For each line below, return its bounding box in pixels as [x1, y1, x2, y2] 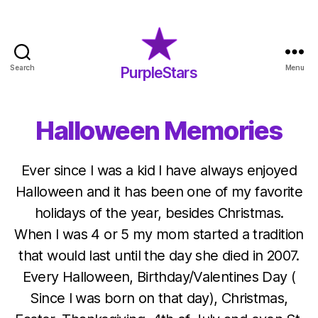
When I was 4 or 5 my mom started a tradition [14, 226, 304, 243]
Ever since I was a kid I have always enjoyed [21, 162, 297, 179]
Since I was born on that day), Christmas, [30, 290, 288, 307]
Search [10, 62, 35, 72]
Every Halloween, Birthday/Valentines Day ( [22, 268, 296, 285]
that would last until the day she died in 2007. [18, 247, 300, 264]
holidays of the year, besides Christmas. [34, 204, 284, 221]
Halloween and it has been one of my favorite [15, 183, 303, 200]
